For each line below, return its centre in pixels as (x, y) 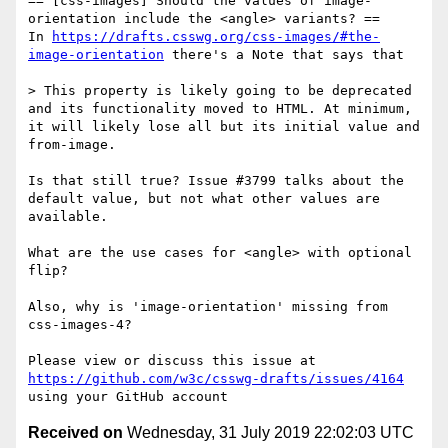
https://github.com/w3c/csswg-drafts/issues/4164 (216, 379)
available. (68, 217)
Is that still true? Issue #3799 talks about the (216, 181)
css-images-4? (80, 325)
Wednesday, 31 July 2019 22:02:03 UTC (268, 433)
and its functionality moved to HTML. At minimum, (220, 109)
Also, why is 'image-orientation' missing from (208, 307)
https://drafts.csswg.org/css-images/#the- (216, 37)
